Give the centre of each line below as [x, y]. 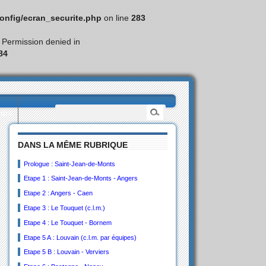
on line [116, 18]
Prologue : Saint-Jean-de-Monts [69, 164]
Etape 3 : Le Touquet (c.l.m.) [64, 208]
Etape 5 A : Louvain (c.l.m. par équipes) [80, 237]
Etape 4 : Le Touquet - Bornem [67, 222]
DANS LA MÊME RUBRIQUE [73, 145]
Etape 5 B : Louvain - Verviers [66, 252]
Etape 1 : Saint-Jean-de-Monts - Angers [80, 178]
